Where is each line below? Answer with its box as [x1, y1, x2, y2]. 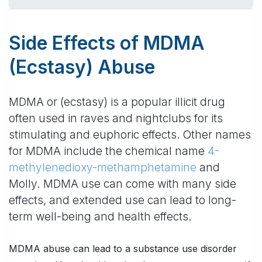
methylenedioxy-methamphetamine [9, 160, 196, 174]
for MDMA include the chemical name [9, 144, 208, 158]
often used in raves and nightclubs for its [9, 111, 223, 125]
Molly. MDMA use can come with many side [9, 177, 236, 191]
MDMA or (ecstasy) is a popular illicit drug [9, 95, 225, 109]
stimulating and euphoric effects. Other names [9, 127, 251, 142]
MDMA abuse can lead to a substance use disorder [9, 242, 237, 254]
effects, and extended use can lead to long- [9, 193, 236, 207]
